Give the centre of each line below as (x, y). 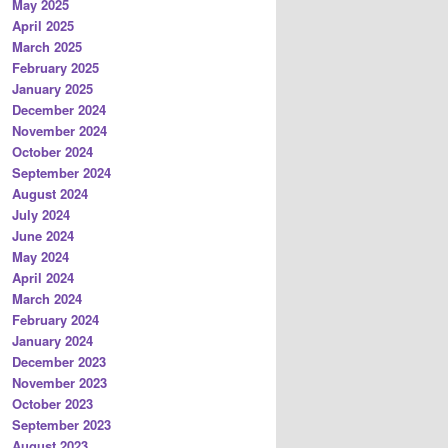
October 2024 (52, 151)
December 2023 (59, 361)
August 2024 (50, 193)
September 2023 (61, 424)
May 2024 (40, 256)
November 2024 (59, 130)
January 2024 (52, 340)
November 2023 (59, 382)
